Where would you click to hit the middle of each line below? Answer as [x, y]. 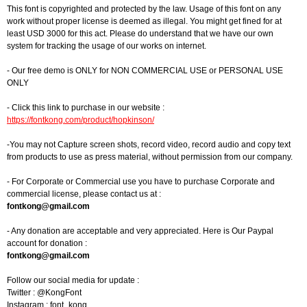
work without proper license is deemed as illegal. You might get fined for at [144, 21]
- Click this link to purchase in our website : [86, 108]
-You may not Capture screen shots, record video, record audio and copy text [149, 145]
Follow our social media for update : [73, 280]
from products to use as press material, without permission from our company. [150, 157]
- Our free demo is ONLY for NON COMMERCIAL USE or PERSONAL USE [145, 71]
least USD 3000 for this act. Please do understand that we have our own [140, 34]
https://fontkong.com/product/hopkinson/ [81, 120]
